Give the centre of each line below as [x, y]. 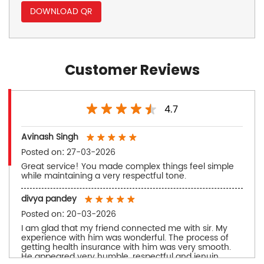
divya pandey [49, 199]
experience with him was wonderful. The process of [125, 237]
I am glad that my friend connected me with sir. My [124, 228]
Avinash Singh [50, 137]
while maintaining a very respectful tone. [104, 176]
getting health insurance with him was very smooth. [126, 247]
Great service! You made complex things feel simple [128, 166]
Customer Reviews [132, 70]
